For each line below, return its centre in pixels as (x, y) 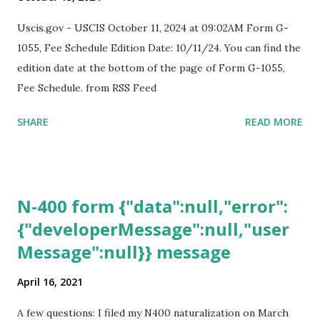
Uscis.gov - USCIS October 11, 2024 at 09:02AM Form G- (153, 28)
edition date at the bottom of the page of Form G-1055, (151, 68)
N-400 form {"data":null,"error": (152, 206)
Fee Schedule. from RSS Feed (87, 88)
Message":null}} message (124, 252)
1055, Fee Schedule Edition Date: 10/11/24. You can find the (159, 48)
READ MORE (274, 122)
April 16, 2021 (50, 282)
